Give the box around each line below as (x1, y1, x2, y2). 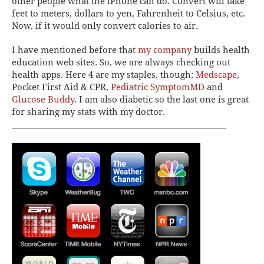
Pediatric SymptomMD (111, 81, 204, 93)
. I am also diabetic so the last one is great (74, 94, 249, 105)
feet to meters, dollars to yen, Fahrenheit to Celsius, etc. (12, 8, 245, 19)
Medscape (196, 69, 237, 80)
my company (138, 44, 192, 55)
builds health (192, 44, 250, 55)
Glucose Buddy (12, 94, 74, 105)
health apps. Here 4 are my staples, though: (12, 69, 196, 80)
